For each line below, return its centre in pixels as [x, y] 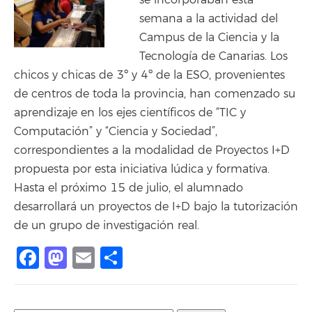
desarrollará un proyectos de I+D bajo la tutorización [156, 207]
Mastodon [122, 258]
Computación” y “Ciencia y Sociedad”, [116, 132]
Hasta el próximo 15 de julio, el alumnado [128, 188]
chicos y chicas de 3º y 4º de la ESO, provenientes [149, 75]
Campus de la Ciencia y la [209, 38]
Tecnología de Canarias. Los [213, 56]
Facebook [92, 258]
